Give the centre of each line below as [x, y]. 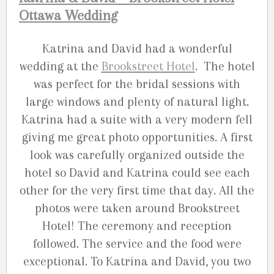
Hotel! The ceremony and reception [137, 226]
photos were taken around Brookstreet [137, 208]
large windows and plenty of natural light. [137, 102]
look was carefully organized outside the [137, 155]
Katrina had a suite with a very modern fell [137, 119]
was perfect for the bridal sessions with [137, 84]
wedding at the [60, 66]
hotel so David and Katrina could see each [137, 172]
